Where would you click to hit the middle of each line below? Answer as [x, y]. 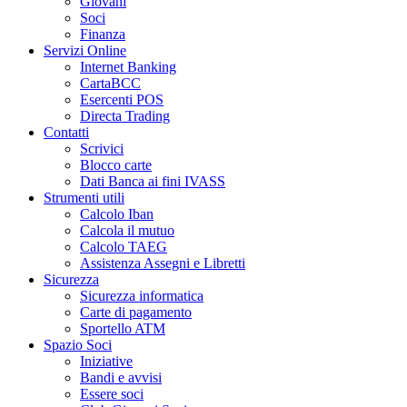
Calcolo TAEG [124, 247]
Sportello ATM [123, 328]
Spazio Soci [78, 345]
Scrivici [102, 149]
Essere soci [112, 394]
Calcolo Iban [117, 214]
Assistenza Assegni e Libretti [163, 263]
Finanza [103, 34]
